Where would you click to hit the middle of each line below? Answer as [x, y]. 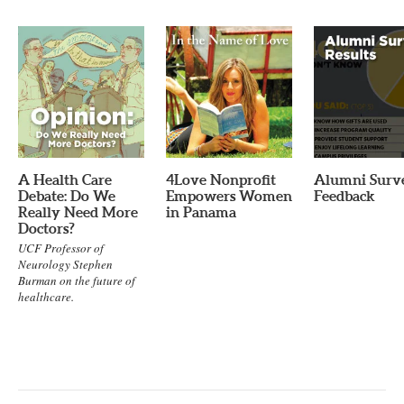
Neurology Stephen [65, 264]
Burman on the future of [77, 280]
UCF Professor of [61, 248]
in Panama [201, 211]
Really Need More [78, 211]
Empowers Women [229, 195]
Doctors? [46, 228]
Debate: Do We [67, 195]
